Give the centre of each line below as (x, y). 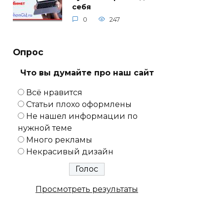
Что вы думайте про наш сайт (87, 73)
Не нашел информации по (82, 116)
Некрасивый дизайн (70, 152)
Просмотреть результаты (87, 189)
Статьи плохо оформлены (79, 105)
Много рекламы (59, 140)
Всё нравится (54, 93)
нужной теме (45, 128)
